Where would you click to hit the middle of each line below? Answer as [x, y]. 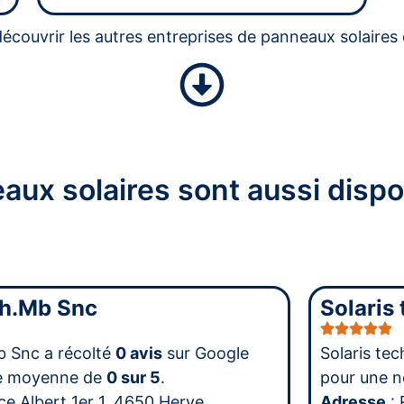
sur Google [205, 353]
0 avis [138, 353]
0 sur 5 [133, 377]
